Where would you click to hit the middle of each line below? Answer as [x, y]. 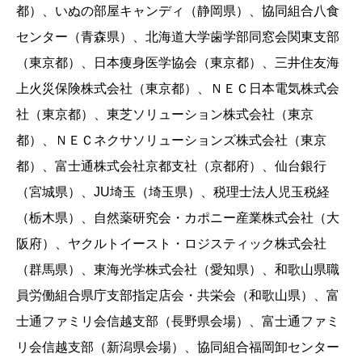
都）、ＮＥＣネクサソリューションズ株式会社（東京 [171, 141]
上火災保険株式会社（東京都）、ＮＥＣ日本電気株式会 [178, 89]
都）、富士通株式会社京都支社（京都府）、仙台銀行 [171, 166]
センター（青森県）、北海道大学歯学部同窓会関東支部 [178, 37]
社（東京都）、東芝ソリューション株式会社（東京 [165, 115]
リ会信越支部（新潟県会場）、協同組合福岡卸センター [178, 347]
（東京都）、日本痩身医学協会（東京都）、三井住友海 [178, 63]
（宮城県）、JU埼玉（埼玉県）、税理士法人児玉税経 [173, 192]
